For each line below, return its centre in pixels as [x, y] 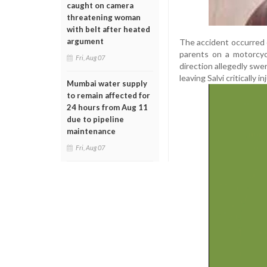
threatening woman [104, 17]
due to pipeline [95, 119]
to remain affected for [108, 95]
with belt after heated [108, 29]
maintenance [91, 131]
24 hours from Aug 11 [107, 107]
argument [85, 41]
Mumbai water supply [107, 83]
